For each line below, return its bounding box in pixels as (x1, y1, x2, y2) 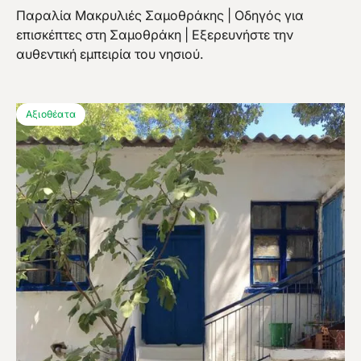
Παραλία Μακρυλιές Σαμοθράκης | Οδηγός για (16, 7, 304, 24)
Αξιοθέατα (26, 108, 77, 121)
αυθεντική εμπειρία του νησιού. (16, 46, 203, 63)
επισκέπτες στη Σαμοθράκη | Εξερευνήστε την (16, 27, 293, 44)
